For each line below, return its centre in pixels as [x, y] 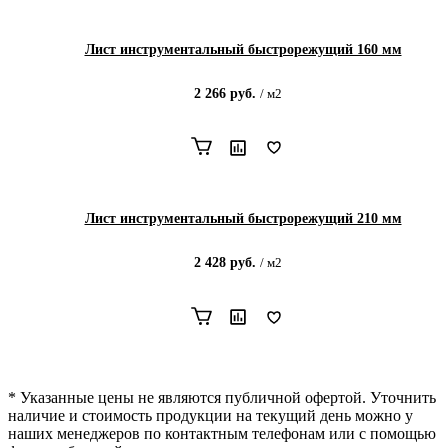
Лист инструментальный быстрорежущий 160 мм [243, 49]
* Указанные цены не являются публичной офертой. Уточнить [222, 398]
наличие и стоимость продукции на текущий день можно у [210, 416]
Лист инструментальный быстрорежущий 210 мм [243, 219]
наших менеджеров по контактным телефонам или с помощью [222, 434]
